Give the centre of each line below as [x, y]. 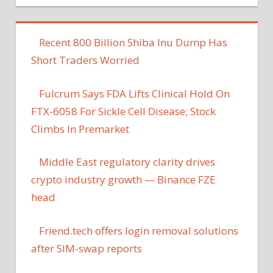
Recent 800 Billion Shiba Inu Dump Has [133, 43]
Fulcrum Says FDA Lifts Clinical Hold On [134, 93]
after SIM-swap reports [87, 248]
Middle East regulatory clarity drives [127, 162]
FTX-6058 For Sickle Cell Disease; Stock [123, 111]
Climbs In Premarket [80, 129]
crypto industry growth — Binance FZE [123, 180]
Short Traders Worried [85, 60]
